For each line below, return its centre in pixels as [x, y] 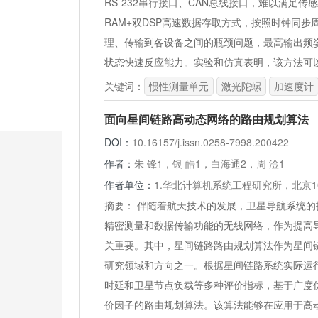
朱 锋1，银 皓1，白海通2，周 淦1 [209, 163]
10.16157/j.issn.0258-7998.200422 [210, 142]
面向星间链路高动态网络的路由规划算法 [207, 119]
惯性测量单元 [179, 86]
